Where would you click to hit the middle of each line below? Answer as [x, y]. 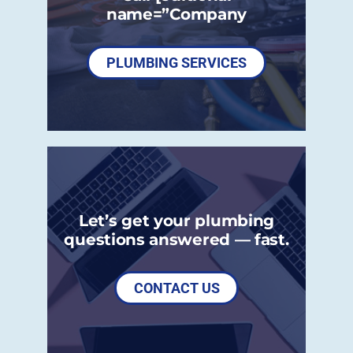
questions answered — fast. [176, 239]
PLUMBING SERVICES [176, 62]
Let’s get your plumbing [176, 220]
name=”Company [176, 13]
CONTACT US [176, 288]
